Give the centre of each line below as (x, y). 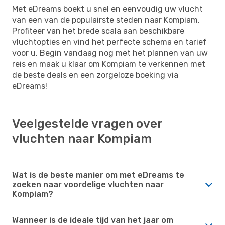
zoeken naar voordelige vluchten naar (88, 184)
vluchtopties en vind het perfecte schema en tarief (109, 42)
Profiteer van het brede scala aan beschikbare (98, 31)
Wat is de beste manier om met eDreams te (98, 175)
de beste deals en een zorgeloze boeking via (95, 75)
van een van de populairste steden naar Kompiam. (106, 20)
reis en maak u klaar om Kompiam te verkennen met (109, 64)
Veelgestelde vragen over (87, 123)
